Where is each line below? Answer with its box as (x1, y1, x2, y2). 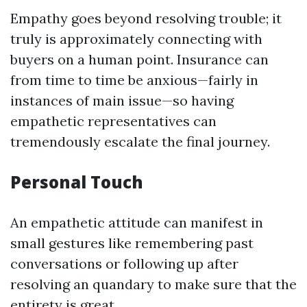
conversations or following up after (10, 255, 238, 272)
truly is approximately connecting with (10, 30, 262, 47)
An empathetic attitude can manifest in (10, 214, 263, 231)
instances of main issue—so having (10, 92, 234, 109)
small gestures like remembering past (10, 234, 254, 251)
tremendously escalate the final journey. (10, 133, 270, 150)
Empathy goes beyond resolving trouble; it (10, 10, 282, 27)
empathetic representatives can (10, 112, 217, 130)
